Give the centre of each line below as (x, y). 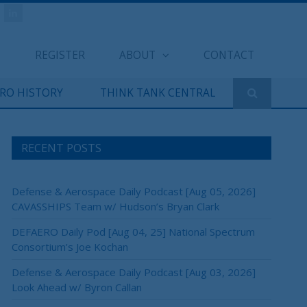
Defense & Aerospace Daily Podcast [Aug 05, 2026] (134, 191)
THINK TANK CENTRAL (157, 93)
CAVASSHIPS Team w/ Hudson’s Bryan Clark (115, 206)
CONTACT (229, 55)
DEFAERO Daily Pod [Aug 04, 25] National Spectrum (133, 232)
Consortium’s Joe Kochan (70, 247)
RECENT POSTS (61, 148)
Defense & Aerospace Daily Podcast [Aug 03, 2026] (134, 272)
